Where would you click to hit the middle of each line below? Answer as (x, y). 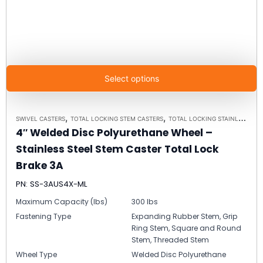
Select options (131, 78)
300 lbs (145, 201)
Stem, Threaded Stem (170, 240)
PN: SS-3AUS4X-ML (52, 184)
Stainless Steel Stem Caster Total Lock (117, 149)
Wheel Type (36, 254)
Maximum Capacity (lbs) (62, 201)
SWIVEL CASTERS (41, 118)
